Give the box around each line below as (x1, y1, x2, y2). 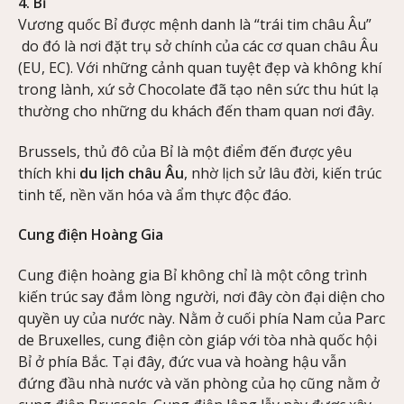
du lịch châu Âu (79, 162, 184, 183)
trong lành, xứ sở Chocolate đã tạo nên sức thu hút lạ (18, 78, 379, 99)
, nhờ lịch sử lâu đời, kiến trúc (184, 162, 381, 183)
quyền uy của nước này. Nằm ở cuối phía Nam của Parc (18, 308, 385, 329)
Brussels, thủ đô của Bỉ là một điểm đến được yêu (18, 141, 352, 161)
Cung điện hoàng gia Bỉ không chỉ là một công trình (18, 265, 367, 286)
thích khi (18, 162, 79, 183)
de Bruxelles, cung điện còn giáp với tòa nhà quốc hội (18, 330, 377, 351)
